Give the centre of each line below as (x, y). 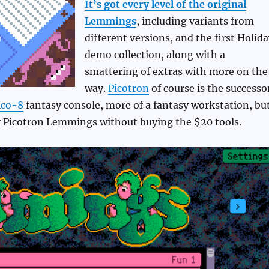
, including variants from (195, 21)
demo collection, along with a (155, 55)
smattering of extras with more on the (176, 72)
